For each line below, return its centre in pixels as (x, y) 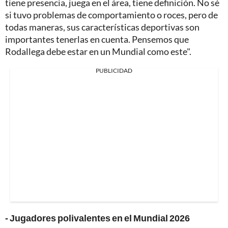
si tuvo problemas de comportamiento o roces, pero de (111, 15)
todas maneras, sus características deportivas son (102, 27)
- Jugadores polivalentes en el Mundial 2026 (97, 218)
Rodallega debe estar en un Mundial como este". (98, 51)
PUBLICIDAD (114, 70)
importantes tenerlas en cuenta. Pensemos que (97, 39)
